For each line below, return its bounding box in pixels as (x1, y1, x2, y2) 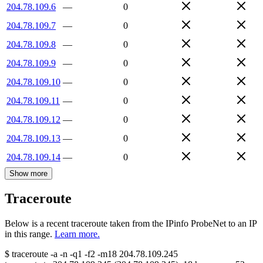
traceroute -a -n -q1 (12, 249, 82, 259)
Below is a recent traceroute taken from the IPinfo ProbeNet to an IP (5, 218, 257, 229)
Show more (9, 168, 48, 178)
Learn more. (55, 229, 100, 240)
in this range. (5, 229, 52, 240)
